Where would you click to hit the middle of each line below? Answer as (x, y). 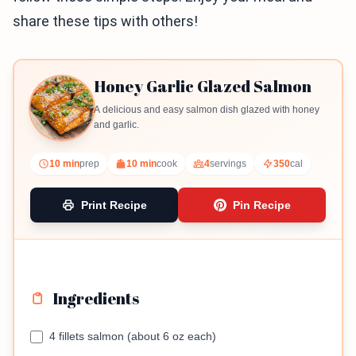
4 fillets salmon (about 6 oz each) (133, 336)
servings (228, 164)
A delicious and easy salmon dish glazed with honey (207, 110)
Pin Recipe (261, 205)
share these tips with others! (105, 21)
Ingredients (96, 298)
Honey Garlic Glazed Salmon (203, 86)
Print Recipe (114, 205)
